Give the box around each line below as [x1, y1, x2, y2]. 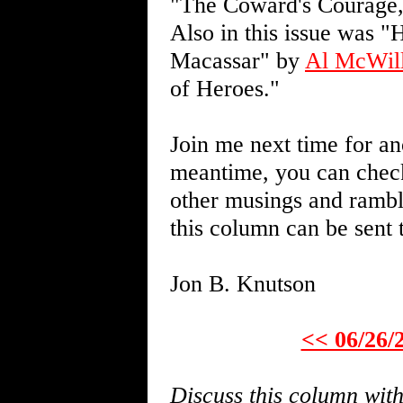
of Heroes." [170, 75, 280, 102]
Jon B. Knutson [170, 270, 316, 297]
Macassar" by [170, 47, 305, 74]
